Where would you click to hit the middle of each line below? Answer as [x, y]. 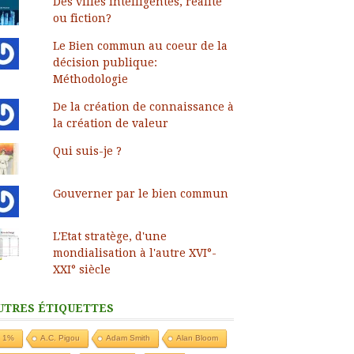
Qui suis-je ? [87, 151]
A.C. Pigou [60, 337]
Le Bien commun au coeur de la [140, 45]
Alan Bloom [197, 337]
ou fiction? [82, 18]
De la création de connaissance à [143, 106]
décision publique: [105, 62]
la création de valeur [110, 123]
